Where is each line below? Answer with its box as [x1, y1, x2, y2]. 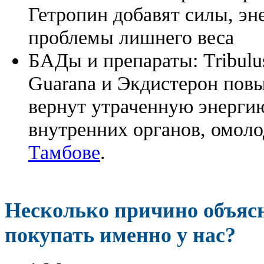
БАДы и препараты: [28, 48, 203, 71]
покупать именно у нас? [5, 223, 236, 247]
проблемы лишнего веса [28, 25, 234, 48]
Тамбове [28, 140, 100, 163]
